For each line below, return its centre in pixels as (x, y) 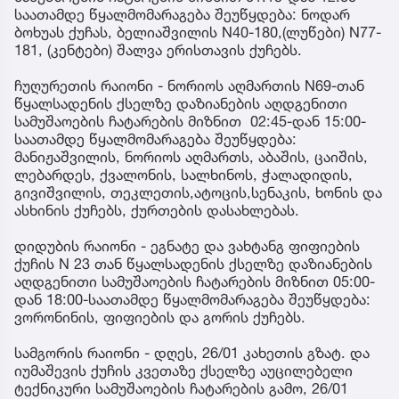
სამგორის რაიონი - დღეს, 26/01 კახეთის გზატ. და (192, 353)
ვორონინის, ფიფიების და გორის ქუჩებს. (160, 318)
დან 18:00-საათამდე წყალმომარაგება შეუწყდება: (192, 300)
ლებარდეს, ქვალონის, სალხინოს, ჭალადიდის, (183, 175)
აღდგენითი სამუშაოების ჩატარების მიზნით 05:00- (195, 282)
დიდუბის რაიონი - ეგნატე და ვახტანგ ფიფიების (187, 246)
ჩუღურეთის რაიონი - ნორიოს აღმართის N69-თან (189, 86)
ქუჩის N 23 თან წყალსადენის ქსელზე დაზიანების (193, 264)
